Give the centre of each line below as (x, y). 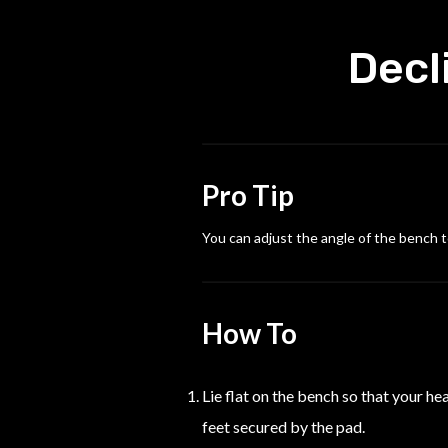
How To (249, 333)
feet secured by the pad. (283, 426)
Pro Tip (248, 195)
